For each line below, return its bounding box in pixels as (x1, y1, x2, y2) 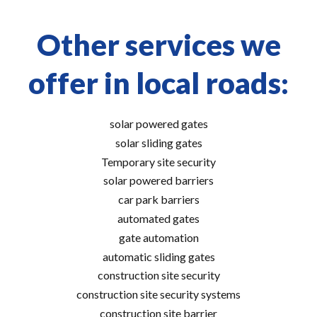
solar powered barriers (103, 173, 214, 188)
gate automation (118, 230, 199, 244)
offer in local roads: (28, 65, 289, 100)
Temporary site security (101, 154, 216, 168)
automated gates (117, 211, 200, 225)
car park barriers (117, 192, 200, 207)
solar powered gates (109, 117, 208, 130)
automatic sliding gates (102, 249, 215, 263)
